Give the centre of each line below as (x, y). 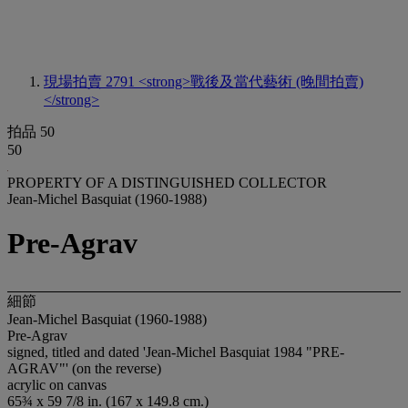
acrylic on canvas (57, 384)
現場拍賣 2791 (91, 82)
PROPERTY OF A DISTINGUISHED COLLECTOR (167, 183)
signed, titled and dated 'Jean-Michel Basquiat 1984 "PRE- (176, 352)
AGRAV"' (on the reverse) (84, 368)
